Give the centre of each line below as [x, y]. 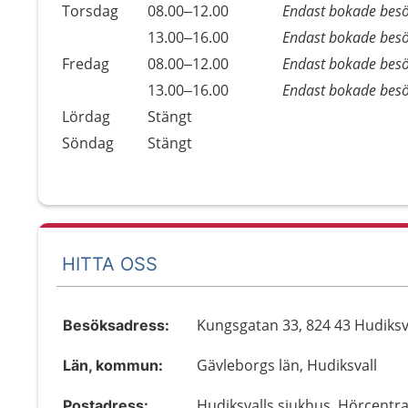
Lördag [86, 117]
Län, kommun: [113, 365]
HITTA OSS [110, 264]
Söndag [88, 143]
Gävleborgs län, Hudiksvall [287, 365]
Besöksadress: [116, 325]
